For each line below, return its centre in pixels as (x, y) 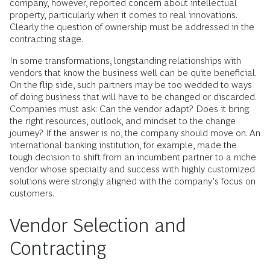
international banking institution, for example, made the (123, 145)
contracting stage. (46, 39)
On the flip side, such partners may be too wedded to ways (131, 85)
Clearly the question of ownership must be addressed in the (132, 27)
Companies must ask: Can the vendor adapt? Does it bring (129, 109)
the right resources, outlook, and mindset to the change (123, 121)
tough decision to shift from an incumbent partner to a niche (133, 157)
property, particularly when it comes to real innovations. (123, 15)
